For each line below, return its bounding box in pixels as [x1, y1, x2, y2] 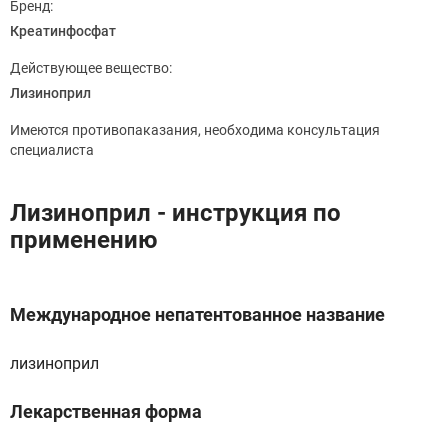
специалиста [10, 142, 94, 158]
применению [10, 226, 157, 254]
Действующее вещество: [10, 60, 172, 76]
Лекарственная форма [10, 401, 202, 422]
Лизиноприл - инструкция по [10, 199, 341, 227]
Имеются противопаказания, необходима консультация [10, 122, 380, 138]
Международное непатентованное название [10, 304, 385, 325]
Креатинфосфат [10, 23, 116, 39]
